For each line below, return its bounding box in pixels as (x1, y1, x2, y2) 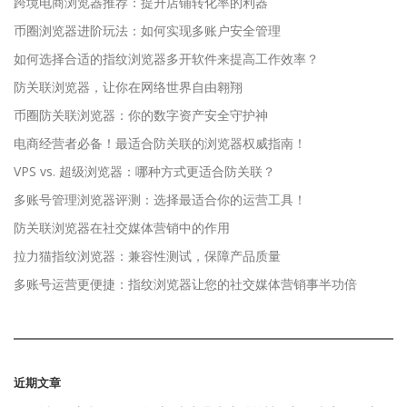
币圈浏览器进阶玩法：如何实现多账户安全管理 (14, 21, 281, 39)
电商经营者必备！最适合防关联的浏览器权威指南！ (14, 134, 306, 152)
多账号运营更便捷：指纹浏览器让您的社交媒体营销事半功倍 (14, 274, 357, 293)
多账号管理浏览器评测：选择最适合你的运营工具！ (14, 190, 306, 208)
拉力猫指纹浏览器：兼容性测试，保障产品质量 (14, 246, 281, 264)
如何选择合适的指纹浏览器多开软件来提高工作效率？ (14, 49, 319, 67)
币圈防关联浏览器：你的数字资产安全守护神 (14, 105, 268, 124)
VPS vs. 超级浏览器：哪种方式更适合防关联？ (14, 162, 275, 180)
